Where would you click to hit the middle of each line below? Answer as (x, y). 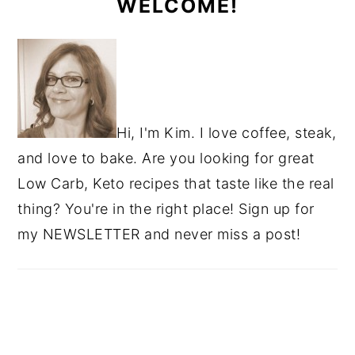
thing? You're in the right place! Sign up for (166, 209)
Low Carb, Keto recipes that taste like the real (176, 183)
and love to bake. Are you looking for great (166, 158)
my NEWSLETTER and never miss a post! (159, 234)
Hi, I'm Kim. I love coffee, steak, (227, 133)
